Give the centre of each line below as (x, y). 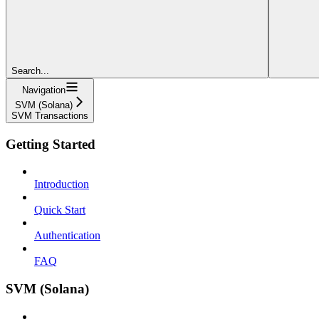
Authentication (67, 236)
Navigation (43, 90)
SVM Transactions (50, 115)
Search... (30, 70)
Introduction (62, 184)
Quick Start (60, 210)
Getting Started (51, 144)
